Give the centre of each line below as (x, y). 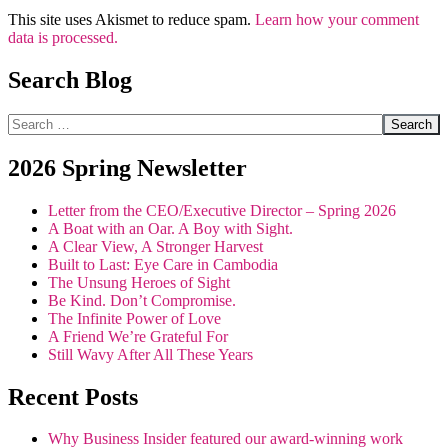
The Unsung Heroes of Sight (141, 282)
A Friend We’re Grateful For (138, 336)
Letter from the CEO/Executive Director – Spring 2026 (222, 210)
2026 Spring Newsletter (127, 167)
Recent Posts (73, 396)
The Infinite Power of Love (136, 318)
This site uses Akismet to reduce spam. (131, 19)
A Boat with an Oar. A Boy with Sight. (172, 228)
